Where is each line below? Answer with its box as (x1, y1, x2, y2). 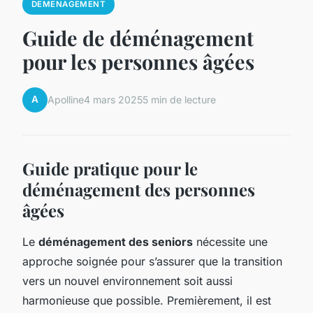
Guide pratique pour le (22, 156, 198, 180)
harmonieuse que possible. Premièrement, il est (22, 293, 271, 307)
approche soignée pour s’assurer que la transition (22, 254, 282, 268)
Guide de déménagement (22, 24, 254, 51)
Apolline (48, 94, 84, 106)
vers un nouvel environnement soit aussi (22, 273, 233, 288)
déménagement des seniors (38, 234, 193, 249)
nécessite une (193, 234, 268, 249)
